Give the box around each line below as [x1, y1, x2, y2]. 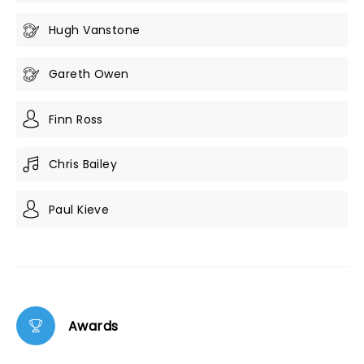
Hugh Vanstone [49, 22, 141, 38]
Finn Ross [49, 110, 103, 128]
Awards [68, 316, 119, 336]
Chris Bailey [49, 156, 118, 172]
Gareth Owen [49, 66, 129, 82]
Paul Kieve [49, 201, 110, 218]
